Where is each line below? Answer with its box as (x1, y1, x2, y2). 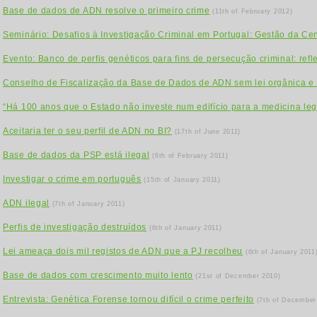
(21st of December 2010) (195, 272, 281, 279)
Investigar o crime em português (3, 174, 142, 184)
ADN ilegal (3, 198, 50, 208)
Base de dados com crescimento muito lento (3, 270, 193, 280)
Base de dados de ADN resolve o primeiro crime (3, 6, 210, 16)
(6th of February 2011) (152, 152, 229, 159)
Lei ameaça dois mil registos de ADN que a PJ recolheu (3, 246, 243, 256)
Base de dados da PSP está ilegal (3, 150, 150, 160)
